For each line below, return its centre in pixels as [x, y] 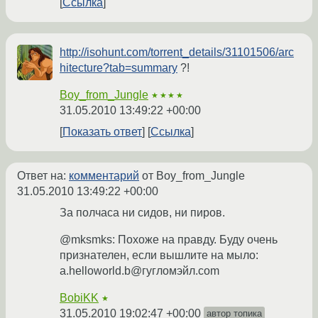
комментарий [104, 176]
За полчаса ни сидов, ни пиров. [142, 213]
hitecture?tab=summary [119, 68]
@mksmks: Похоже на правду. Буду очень [169, 240]
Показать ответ [102, 132]
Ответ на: [43, 176]
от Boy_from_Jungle [192, 176]
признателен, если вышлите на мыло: [159, 256]
